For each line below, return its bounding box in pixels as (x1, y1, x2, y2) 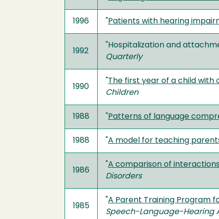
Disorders (106, 173, 142, 180)
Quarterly (106, 53, 142, 61)
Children (106, 89, 138, 97)
